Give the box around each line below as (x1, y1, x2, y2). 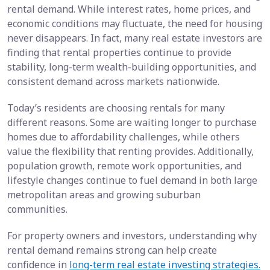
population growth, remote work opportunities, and (7, 159, 242, 173)
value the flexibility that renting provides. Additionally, (7, 145, 254, 159)
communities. (7, 202, 67, 216)
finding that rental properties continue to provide (7, 46, 231, 60)
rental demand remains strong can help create (7, 243, 217, 257)
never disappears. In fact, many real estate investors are (7, 31, 262, 45)
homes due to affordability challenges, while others (7, 130, 240, 144)
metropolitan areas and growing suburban (7, 188, 201, 202)
